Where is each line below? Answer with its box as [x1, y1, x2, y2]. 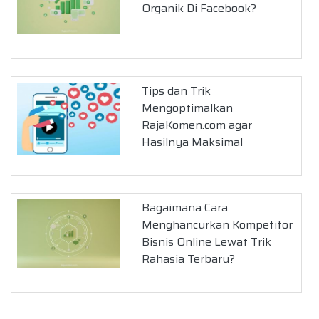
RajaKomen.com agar [142, 115, 253, 134]
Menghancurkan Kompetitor [142, 215, 293, 234]
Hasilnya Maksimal [142, 132, 244, 151]
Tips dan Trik [142, 81, 211, 100]
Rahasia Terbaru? [142, 249, 236, 268]
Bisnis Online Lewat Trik [142, 232, 272, 251]
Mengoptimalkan [142, 98, 234, 117]
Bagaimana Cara [142, 198, 229, 216]
